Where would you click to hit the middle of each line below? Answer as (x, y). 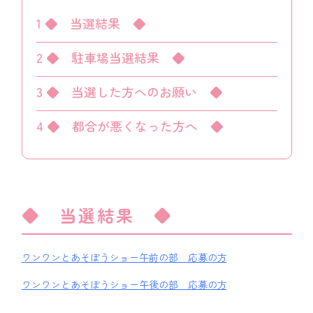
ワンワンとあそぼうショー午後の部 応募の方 (124, 284)
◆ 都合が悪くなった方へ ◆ (133, 125)
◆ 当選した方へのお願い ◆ (132, 91)
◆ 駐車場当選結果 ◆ (113, 57)
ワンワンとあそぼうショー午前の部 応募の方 (124, 257)
